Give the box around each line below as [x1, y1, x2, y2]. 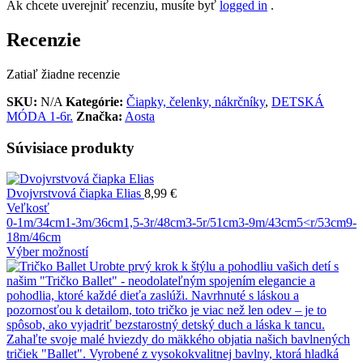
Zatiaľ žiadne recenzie [6, 66, 120, 81]
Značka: [76, 109, 122, 123]
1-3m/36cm [65, 216, 123, 230]
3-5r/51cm [186, 216, 238, 230]
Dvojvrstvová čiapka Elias [6, 186, 144, 201]
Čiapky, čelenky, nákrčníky [126, 94, 265, 109]
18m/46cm [6, 230, 61, 245]
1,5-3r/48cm [123, 216, 186, 230]
